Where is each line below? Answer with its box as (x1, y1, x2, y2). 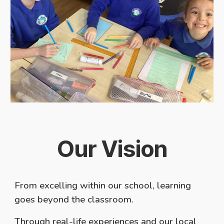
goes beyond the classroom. (14, 192, 136, 206)
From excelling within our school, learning (14, 178, 191, 192)
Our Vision (56, 134, 167, 162)
